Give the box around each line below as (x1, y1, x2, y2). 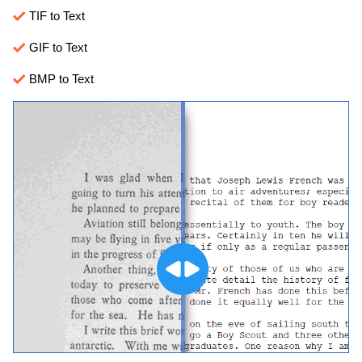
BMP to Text (26, 71, 94, 86)
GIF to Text (26, 40, 87, 54)
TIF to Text (26, 8, 85, 23)
